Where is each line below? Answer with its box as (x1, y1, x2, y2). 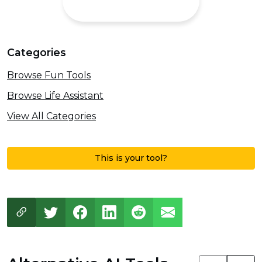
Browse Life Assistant (7, 90, 104, 102)
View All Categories (7, 110, 96, 122)
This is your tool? (95, 153, 167, 164)
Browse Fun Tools (7, 70, 91, 81)
